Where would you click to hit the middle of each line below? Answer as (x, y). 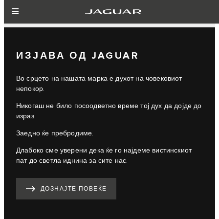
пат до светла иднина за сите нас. (72, 161)
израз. (26, 116)
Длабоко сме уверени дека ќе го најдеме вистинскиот (104, 150)
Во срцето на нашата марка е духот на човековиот (99, 78)
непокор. (31, 89)
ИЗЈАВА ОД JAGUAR (77, 55)
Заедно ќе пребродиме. (55, 133)
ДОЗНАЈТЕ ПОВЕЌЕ (74, 189)
